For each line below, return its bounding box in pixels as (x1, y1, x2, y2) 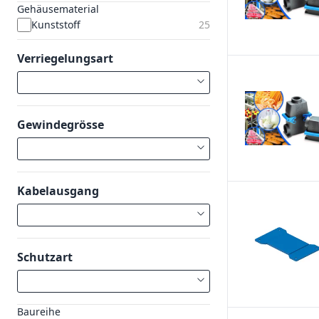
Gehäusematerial (17, 2, 99, 16)
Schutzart (17, 249, 73, 265)
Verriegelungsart (17, 51, 113, 66)
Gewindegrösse (17, 117, 104, 132)
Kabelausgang (17, 183, 99, 199)
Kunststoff (31, 18, 80, 31)
